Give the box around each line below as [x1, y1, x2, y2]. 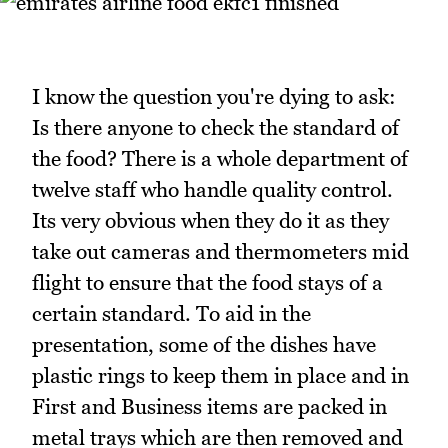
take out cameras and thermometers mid [32, 238, 409, 264]
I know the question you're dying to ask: [32, 83, 396, 109]
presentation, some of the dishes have [32, 331, 376, 357]
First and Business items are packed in [32, 393, 387, 419]
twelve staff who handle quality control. [32, 176, 393, 202]
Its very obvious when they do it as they [32, 207, 389, 233]
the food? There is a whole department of [32, 145, 408, 171]
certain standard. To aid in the [32, 300, 311, 326]
